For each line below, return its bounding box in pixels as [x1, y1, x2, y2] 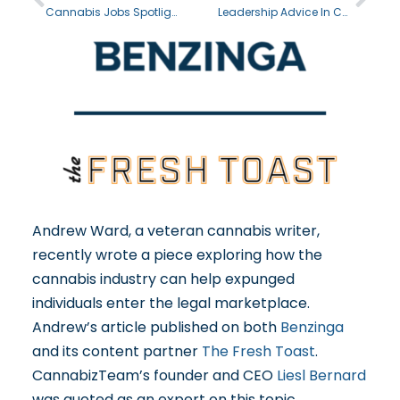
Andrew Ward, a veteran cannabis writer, [31, 220, 320, 241]
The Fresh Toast [201, 340, 315, 362]
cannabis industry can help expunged [31, 268, 295, 289]
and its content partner [31, 340, 202, 362]
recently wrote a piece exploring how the [31, 244, 322, 265]
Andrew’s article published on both [31, 316, 280, 337]
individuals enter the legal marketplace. [31, 292, 310, 313]
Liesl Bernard [276, 364, 366, 386]
